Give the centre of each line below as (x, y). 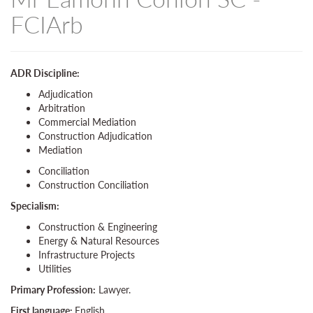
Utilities (55, 269)
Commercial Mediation (87, 122)
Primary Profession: (53, 290)
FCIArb (47, 24)
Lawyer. (113, 290)
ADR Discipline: (45, 73)
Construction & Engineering (98, 227)
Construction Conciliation (94, 185)
